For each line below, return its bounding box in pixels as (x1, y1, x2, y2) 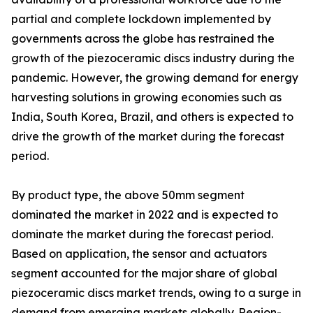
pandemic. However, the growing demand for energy (11, 71, 298, 85)
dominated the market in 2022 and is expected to (11, 208, 278, 222)
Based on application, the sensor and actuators (11, 247, 267, 261)
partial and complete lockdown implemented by (11, 12, 271, 27)
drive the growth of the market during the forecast (11, 129, 284, 144)
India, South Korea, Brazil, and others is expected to (11, 110, 293, 124)
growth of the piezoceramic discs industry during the (11, 51, 295, 66)
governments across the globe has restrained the (11, 31, 275, 46)
